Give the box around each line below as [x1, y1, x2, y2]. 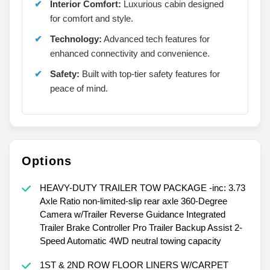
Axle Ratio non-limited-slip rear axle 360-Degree [39, 195, 227, 206]
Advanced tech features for [102, 33, 210, 44]
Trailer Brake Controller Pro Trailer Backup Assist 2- [39, 222, 242, 233]
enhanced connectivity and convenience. [50, 48, 210, 58]
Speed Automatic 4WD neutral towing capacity [39, 235, 221, 246]
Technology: [50, 33, 102, 44]
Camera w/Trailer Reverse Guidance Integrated [39, 209, 225, 219]
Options [22, 154, 72, 168]
